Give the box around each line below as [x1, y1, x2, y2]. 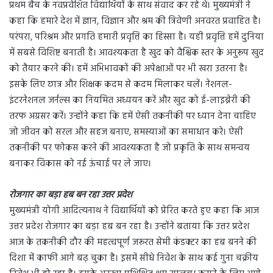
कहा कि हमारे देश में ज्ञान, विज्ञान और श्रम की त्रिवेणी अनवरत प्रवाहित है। [9, 13, 261, 29]
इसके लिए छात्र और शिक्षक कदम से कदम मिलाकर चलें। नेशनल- [9, 77, 232, 92]
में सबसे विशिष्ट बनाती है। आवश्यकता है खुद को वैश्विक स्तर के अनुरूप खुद [9, 45, 264, 60]
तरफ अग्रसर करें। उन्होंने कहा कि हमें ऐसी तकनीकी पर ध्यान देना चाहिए [9, 108, 256, 124]
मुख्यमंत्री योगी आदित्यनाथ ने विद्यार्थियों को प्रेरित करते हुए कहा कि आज [9, 203, 259, 218]
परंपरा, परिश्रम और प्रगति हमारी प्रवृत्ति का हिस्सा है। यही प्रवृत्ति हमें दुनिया [9, 29, 264, 44]
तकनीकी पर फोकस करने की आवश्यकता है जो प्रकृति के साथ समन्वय [9, 140, 250, 155]
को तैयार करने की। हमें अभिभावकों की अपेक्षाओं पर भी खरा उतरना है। [9, 61, 247, 76]
